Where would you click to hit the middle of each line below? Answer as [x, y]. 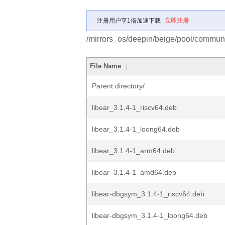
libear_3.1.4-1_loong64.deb [136, 129]
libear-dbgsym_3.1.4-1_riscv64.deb [148, 194]
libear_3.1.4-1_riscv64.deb [134, 107]
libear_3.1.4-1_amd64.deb [134, 172]
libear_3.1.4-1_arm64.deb [133, 151]
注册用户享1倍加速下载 [129, 21]
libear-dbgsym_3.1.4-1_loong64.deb [150, 215]
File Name [106, 66]
